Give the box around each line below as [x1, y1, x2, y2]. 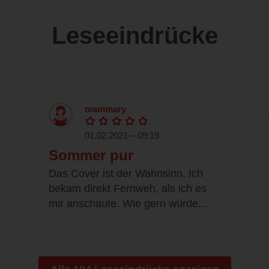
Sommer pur [49, 147, 133, 164]
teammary [85, 104, 126, 115]
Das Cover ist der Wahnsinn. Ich [49, 168, 203, 180]
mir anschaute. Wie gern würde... [49, 198, 207, 210]
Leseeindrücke [51, 22, 218, 49]
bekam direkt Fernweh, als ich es [49, 183, 207, 195]
